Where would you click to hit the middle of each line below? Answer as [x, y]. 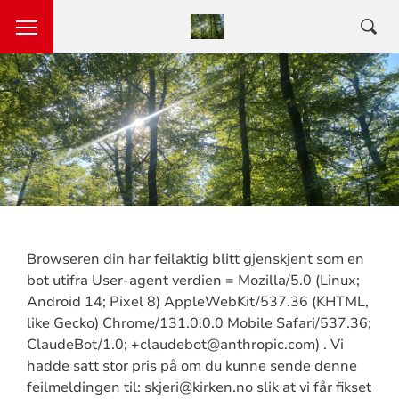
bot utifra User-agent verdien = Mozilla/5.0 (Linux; [193, 280]
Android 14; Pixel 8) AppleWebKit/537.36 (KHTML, [197, 301]
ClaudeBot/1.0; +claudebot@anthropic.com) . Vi [185, 344]
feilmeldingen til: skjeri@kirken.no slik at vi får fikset [199, 387]
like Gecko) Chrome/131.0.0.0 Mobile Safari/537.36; [199, 323]
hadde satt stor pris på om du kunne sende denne [191, 366]
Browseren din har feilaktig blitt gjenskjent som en [195, 259]
